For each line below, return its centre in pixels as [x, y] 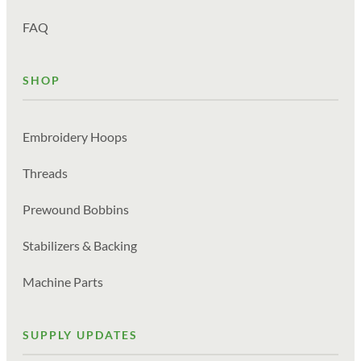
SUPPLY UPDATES [80, 335]
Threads [45, 173]
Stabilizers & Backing [80, 246]
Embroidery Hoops [75, 137]
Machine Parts [63, 282]
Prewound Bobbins [76, 210]
